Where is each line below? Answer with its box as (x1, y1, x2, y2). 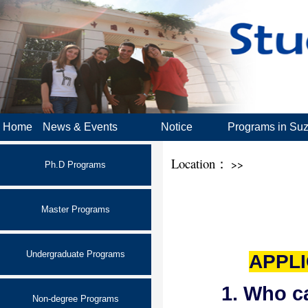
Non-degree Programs (32, 294, 119, 304)
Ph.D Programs (45, 159, 107, 170)
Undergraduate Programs (26, 249, 125, 259)
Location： (163, 155, 228, 172)
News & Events (43, 121, 118, 133)
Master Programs (41, 204, 110, 214)
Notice (161, 121, 192, 133)
